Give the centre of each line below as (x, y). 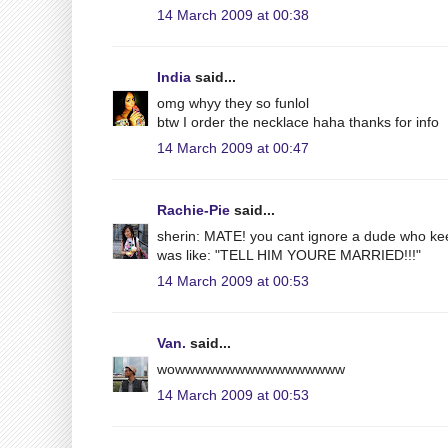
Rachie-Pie (193, 209)
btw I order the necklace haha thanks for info (298, 121)
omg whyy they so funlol (233, 102)
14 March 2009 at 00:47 (233, 147)
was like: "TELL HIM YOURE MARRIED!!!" (289, 254)
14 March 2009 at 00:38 (233, 14)
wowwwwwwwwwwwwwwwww (251, 368)
